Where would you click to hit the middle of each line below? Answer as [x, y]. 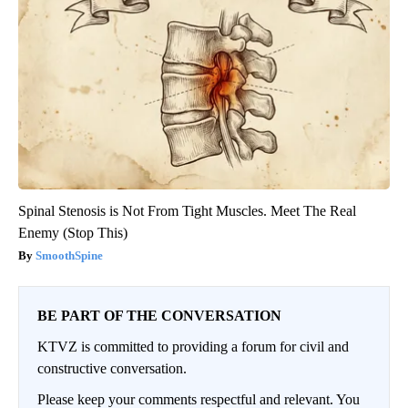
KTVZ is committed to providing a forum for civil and [193, 346]
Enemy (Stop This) [73, 232]
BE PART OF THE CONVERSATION [159, 315]
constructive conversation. [112, 368]
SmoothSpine [69, 255]
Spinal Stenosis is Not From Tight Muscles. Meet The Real [187, 210]
